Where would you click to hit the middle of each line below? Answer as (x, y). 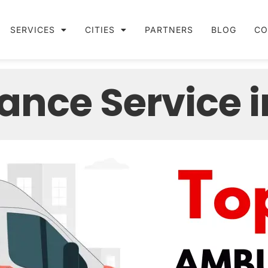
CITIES (100, 29)
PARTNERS (169, 29)
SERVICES (33, 29)
